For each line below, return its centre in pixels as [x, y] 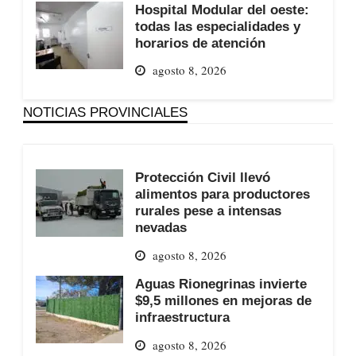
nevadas [161, 228]
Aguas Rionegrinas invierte [221, 283]
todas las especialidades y [217, 26]
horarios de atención [200, 43]
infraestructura [182, 317]
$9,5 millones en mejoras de [223, 300]
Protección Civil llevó [202, 178]
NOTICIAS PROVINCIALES [105, 112]
